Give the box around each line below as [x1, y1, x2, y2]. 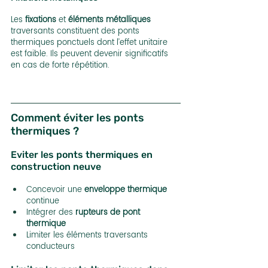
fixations [25, 14, 56, 27]
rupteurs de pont [75, 206, 142, 220]
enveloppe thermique [84, 184, 167, 197]
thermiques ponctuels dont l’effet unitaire [11, 36, 170, 50]
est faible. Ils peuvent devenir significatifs [11, 48, 170, 61]
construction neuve [11, 161, 101, 173]
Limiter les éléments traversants [26, 229, 150, 242]
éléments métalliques [68, 14, 151, 27]
